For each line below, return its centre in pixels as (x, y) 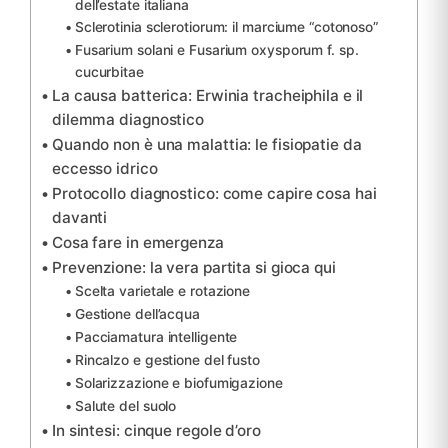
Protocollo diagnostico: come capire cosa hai (214, 194)
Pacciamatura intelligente (156, 337)
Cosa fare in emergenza (137, 243)
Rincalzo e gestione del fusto (167, 360)
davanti (79, 218)
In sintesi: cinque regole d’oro (156, 431)
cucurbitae (109, 72)
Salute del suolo (125, 406)
